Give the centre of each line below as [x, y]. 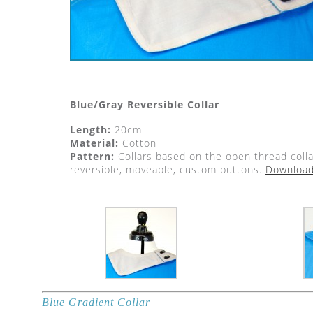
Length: [90, 130]
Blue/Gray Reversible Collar [145, 104]
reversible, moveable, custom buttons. [168, 169]
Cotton [138, 143]
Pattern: [92, 156]
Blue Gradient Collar [96, 302]
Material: [94, 143]
